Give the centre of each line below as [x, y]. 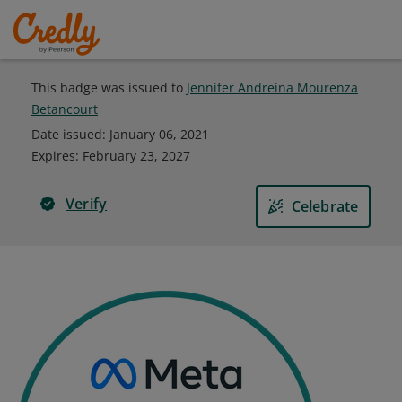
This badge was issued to [109, 87]
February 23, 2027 [136, 156]
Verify [87, 204]
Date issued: [70, 134]
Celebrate [325, 206]
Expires [53, 156]
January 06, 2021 [159, 134]
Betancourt [65, 109]
